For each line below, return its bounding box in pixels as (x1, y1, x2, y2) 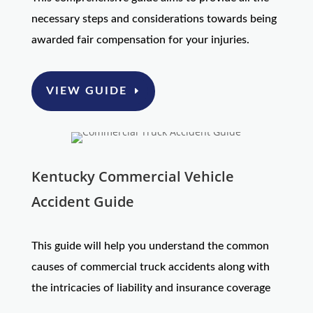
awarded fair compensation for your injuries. (31, 34, 249, 46)
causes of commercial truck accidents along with (31, 261, 270, 272)
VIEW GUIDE (45, 85, 127, 97)
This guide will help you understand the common (31, 240, 269, 252)
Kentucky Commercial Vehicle (31, 166, 234, 186)
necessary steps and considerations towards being (31, 13, 277, 25)
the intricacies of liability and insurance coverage (31, 282, 270, 293)
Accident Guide (31, 191, 134, 211)
